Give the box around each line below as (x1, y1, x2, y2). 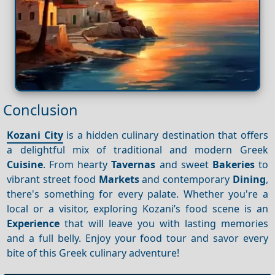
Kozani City (7, 128, 63, 142)
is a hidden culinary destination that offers (63, 128, 268, 142)
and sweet (155, 157, 212, 171)
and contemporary (139, 172, 233, 186)
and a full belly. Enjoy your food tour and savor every (7, 231, 268, 245)
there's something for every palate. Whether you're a (7, 187, 268, 201)
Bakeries (212, 157, 255, 171)
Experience (7, 216, 60, 230)
